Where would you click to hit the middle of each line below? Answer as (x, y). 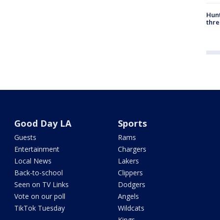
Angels (128, 196)
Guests (26, 137)
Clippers (130, 173)
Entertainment (37, 149)
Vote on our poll (40, 196)
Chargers (132, 149)
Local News (33, 161)
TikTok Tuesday (40, 208)
